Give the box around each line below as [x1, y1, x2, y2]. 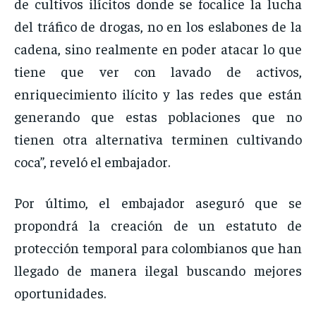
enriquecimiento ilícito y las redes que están [14, 85, 302, 103]
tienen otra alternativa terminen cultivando [14, 130, 302, 148]
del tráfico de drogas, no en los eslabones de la [14, 17, 302, 35]
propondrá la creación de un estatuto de [14, 216, 302, 234]
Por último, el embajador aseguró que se [14, 193, 302, 212]
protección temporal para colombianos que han [14, 238, 302, 257]
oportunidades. [14, 284, 106, 302]
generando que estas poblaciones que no [14, 107, 302, 126]
